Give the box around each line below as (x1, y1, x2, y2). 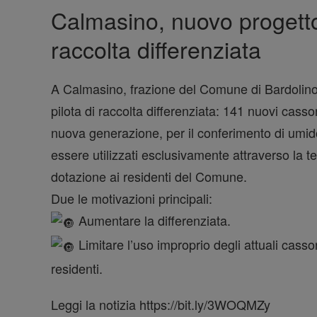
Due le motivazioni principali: (51, 189, 212, 208)
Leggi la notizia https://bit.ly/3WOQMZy (51, 294, 270, 313)
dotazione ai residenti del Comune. (51, 167, 247, 186)
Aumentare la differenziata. (75, 211, 231, 230)
